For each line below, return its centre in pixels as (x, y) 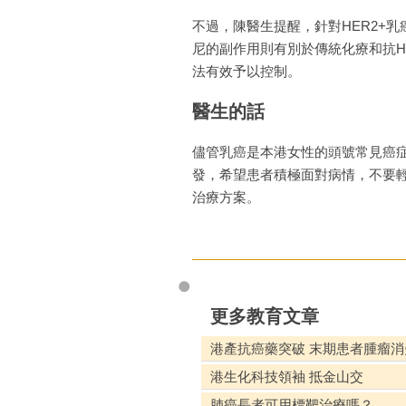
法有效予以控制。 (246, 71)
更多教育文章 (265, 316)
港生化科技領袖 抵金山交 (287, 376)
